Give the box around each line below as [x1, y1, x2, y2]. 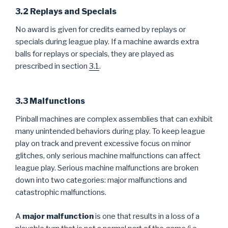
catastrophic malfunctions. [15, 188, 106, 197]
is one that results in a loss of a [94, 211, 199, 221]
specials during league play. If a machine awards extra [15, 37, 199, 46]
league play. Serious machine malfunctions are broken [15, 163, 198, 173]
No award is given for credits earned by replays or [15, 24, 186, 34]
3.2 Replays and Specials [15, 6, 117, 16]
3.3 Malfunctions [15, 96, 85, 106]
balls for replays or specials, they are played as [15, 49, 174, 59]
